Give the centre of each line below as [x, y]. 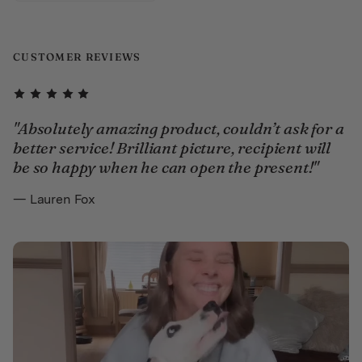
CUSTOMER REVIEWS [77, 56]
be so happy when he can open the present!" [166, 167]
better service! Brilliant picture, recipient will [172, 148]
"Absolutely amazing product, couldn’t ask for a [179, 128]
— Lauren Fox [55, 200]
